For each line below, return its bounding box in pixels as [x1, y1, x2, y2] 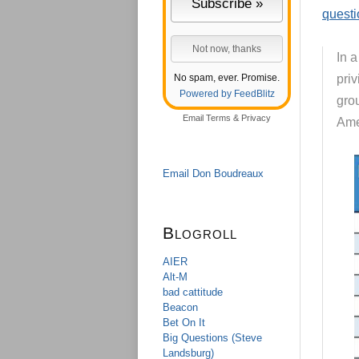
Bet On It [163, 317, 205, 329]
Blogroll [163, 224, 237, 242]
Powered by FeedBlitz [179, 88, 275, 99]
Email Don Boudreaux [163, 167, 264, 179]
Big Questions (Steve [163, 332, 262, 344]
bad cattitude [163, 286, 223, 298]
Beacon [163, 301, 198, 313]
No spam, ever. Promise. [174, 72, 280, 83]
